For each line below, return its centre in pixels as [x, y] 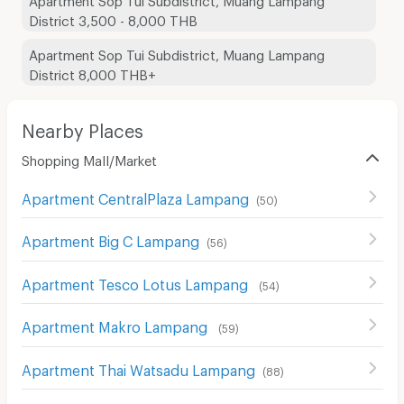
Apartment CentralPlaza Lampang [135, 196]
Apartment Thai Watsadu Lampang [138, 367]
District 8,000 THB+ [92, 72]
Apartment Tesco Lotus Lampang [136, 281]
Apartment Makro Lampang [116, 325]
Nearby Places [82, 127]
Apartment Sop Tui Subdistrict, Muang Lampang [176, 52]
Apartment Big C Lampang [110, 239]
